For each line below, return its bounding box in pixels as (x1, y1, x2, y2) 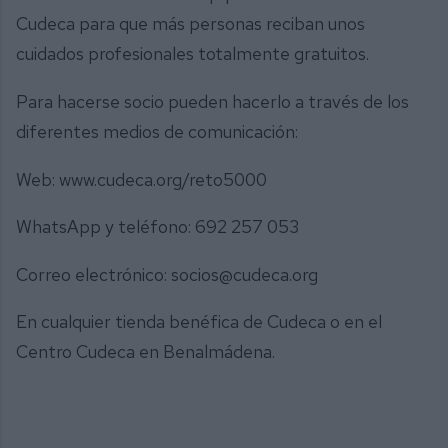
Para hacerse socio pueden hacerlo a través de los (16, 89, 409, 113)
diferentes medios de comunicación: (16, 119, 302, 143)
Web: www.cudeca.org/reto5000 (16, 167, 267, 191)
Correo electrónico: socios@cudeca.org (16, 262, 318, 286)
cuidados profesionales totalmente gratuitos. (16, 42, 373, 66)
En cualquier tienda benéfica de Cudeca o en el (16, 310, 382, 334)
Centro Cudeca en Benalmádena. (16, 340, 275, 364)
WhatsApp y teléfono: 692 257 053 (16, 215, 299, 239)
